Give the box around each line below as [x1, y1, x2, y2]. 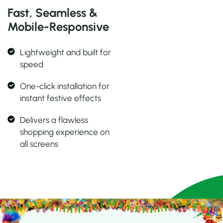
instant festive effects [20, 93, 101, 104]
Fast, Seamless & [7, 5, 98, 20]
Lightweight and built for [20, 47, 111, 58]
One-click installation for [20, 81, 110, 92]
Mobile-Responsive [7, 19, 109, 34]
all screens [20, 139, 58, 149]
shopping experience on [20, 127, 110, 137]
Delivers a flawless [20, 115, 88, 125]
